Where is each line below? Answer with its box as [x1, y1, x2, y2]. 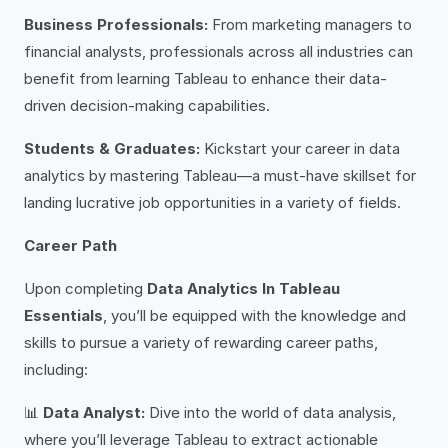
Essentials [24, 306, 103, 325]
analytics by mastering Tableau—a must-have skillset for [24, 166, 416, 185]
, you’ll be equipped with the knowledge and [103, 306, 406, 325]
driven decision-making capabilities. [24, 96, 270, 115]
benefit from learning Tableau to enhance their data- [24, 69, 387, 88]
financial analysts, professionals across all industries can [24, 42, 413, 61]
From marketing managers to [208, 15, 412, 34]
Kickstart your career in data [200, 139, 400, 158]
